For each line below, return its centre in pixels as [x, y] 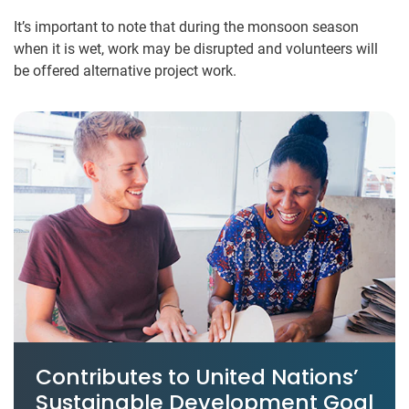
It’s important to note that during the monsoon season [186, 26]
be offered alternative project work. [125, 70]
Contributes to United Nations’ [197, 376]
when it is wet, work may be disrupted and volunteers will [196, 48]
